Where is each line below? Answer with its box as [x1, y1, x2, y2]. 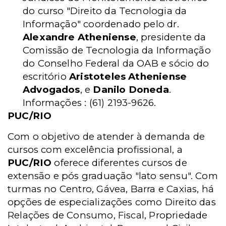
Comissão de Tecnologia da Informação [23, 44, 211, 56]
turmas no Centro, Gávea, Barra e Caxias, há [8, 183, 214, 195]
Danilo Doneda [93, 84, 169, 95]
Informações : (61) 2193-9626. [23, 97, 156, 108]
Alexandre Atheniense [23, 31, 136, 43]
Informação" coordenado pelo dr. [23, 18, 179, 30]
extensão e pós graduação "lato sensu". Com [8, 170, 218, 182]
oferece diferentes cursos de [51, 157, 187, 168]
